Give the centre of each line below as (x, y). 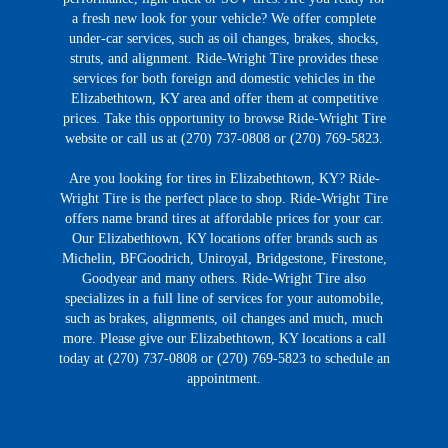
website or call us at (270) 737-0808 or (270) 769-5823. (224, 138)
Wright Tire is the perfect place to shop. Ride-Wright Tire (224, 198)
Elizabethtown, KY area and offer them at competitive (224, 98)
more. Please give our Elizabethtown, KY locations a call (224, 338)
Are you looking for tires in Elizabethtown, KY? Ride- (224, 178)
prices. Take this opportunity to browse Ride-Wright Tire (224, 118)
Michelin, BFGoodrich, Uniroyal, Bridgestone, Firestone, (224, 258)
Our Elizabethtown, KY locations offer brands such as (224, 238)
